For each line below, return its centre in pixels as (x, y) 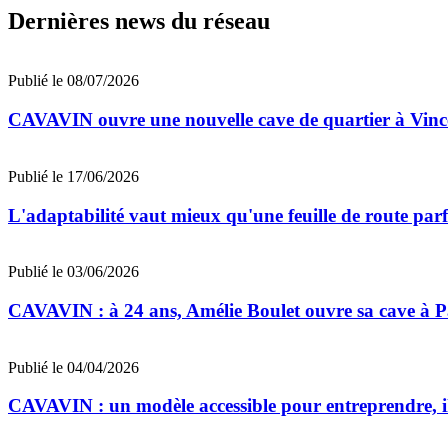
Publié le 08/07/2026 (73, 81)
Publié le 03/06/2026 (73, 272)
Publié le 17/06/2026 (73, 176)
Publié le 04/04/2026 (73, 367)
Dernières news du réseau (139, 20)
